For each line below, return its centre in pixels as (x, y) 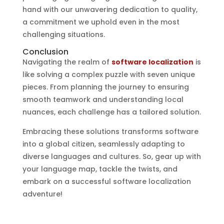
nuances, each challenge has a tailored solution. (111, 112)
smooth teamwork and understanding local (103, 99)
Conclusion (45, 51)
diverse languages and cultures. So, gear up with (111, 156)
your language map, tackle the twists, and (100, 169)
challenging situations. (63, 34)
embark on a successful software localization (106, 181)
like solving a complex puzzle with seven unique (108, 74)
